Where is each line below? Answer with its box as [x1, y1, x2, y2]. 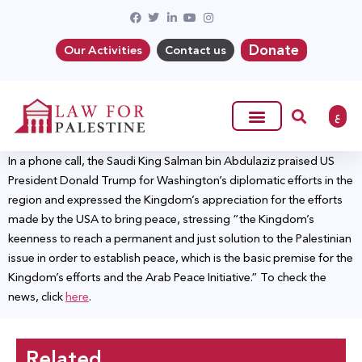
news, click [8, 286, 65, 308]
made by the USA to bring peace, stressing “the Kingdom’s [8, 208, 314, 230]
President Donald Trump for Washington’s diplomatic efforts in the [8, 170, 353, 192]
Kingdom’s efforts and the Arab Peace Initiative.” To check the [8, 267, 326, 288]
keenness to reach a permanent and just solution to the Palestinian [8, 228, 351, 250]
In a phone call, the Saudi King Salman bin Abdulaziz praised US [8, 150, 335, 172]
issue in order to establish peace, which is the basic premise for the [8, 247, 353, 269]
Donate [248, 37, 299, 63]
